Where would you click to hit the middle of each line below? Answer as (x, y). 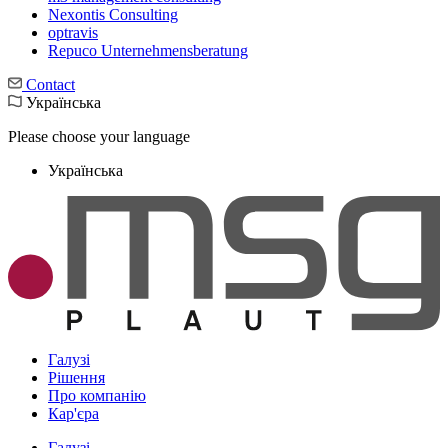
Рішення (76, 378)
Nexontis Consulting (113, 14)
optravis (73, 32)
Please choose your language (99, 136)
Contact (48, 84)
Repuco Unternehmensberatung (148, 50)
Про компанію (97, 396)
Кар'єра (73, 414)
